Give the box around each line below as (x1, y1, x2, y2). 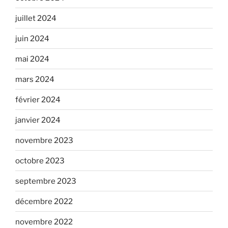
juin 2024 (15, 34, 49, 43)
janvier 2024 (15, 115, 61, 125)
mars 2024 (15, 74, 54, 84)
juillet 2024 (15, 13, 56, 23)
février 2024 (15, 95, 61, 104)
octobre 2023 (15, 156, 65, 165)
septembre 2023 (15, 176, 76, 186)
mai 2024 (15, 54, 49, 64)
